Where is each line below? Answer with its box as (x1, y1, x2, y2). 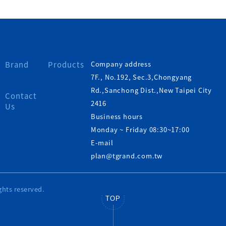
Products (48, 59, 85, 70)
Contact (5, 90, 37, 101)
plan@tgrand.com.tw (90, 151, 163, 160)
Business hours (90, 111, 143, 121)
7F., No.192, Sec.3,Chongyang (90, 72, 192, 82)
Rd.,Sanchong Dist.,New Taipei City (90, 85, 212, 95)
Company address (90, 59, 151, 69)
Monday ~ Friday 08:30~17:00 (90, 125, 190, 134)
